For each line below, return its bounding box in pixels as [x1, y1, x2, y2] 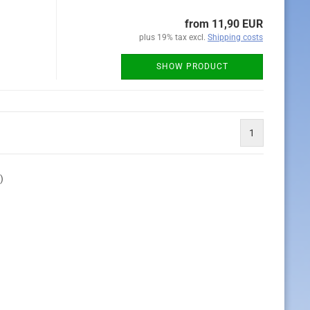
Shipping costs [208, 33, 263, 42]
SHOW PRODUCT [156, 62, 228, 71]
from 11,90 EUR [185, 17, 263, 30]
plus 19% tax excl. [139, 33, 208, 42]
